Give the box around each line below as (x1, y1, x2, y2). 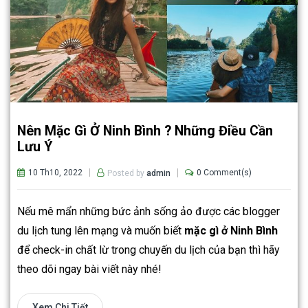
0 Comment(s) (197, 168, 252, 178)
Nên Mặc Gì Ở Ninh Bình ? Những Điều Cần (17, 122, 273, 139)
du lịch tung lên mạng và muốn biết (17, 223, 184, 237)
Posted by (107, 168, 146, 178)
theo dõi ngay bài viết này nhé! (17, 262, 161, 276)
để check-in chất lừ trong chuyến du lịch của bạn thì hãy (17, 243, 280, 256)
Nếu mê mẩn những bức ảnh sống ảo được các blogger (17, 204, 280, 218)
